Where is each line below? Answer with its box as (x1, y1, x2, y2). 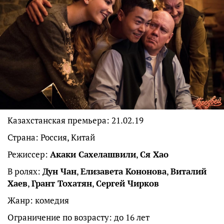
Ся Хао (140, 148, 168, 160)
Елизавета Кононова (80, 165, 166, 177)
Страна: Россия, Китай (7, 131, 95, 143)
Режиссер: (7, 148, 50, 160)
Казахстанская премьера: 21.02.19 (7, 114, 143, 126)
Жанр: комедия (7, 194, 69, 206)
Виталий (170, 165, 206, 177)
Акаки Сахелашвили (50, 148, 136, 160)
